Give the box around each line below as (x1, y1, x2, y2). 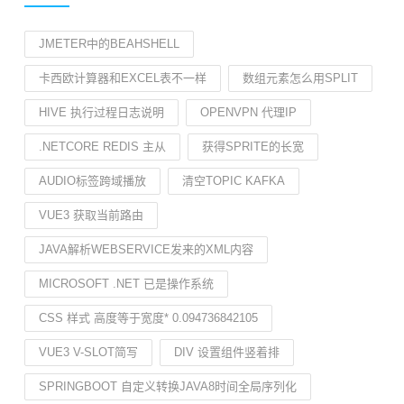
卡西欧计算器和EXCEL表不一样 (39, 71, 207, 85)
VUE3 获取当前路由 (39, 208, 143, 222)
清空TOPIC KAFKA (182, 174, 285, 188)
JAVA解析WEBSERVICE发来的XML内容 (39, 243, 253, 256)
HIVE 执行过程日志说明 (39, 106, 164, 119)
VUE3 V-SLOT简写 (39, 345, 138, 359)
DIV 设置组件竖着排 (174, 345, 280, 359)
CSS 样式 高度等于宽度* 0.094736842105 (39, 311, 258, 325)
